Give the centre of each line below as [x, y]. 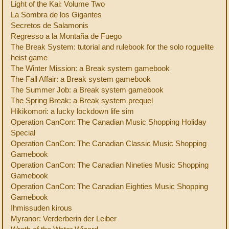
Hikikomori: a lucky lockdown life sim [72, 111]
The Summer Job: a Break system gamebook [87, 90]
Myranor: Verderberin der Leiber [64, 219]
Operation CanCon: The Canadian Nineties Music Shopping [110, 165]
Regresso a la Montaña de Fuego [66, 36]
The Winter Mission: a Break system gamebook [90, 68]
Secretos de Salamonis [50, 25]
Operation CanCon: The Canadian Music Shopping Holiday [109, 122]
